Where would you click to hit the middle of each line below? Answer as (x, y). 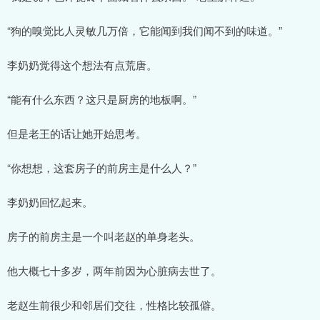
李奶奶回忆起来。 (50, 201)
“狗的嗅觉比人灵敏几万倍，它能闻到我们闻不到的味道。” (145, 30)
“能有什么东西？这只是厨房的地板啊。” (102, 99)
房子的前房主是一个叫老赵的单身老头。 (104, 236)
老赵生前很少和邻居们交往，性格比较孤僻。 (114, 304)
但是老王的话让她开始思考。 (77, 133)
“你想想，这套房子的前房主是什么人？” (102, 167)
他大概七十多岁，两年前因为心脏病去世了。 (114, 270)
